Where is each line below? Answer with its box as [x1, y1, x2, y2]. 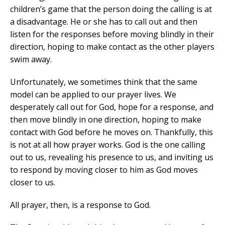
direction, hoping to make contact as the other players [10, 41, 214, 53]
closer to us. [10, 177, 55, 188]
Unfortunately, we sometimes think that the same [10, 76, 197, 88]
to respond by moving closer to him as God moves [10, 164, 198, 176]
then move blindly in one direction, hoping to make [10, 114, 201, 126]
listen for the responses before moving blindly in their [10, 29, 214, 40]
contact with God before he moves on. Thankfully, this [10, 127, 213, 138]
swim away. [10, 54, 52, 65]
